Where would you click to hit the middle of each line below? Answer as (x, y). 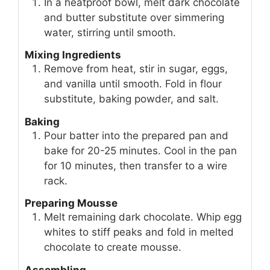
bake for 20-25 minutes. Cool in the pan (140, 150)
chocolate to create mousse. (113, 247)
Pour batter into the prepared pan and (136, 135)
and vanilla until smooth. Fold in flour (133, 84)
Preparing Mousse (71, 203)
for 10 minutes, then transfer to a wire (136, 165)
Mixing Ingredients (73, 55)
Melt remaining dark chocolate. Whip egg (143, 217)
